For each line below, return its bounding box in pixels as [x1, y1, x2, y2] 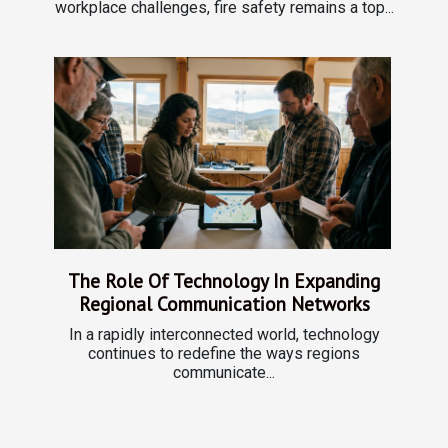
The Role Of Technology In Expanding [68, 268, 380, 294]
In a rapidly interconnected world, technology [68, 325, 380, 345]
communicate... [173, 363, 275, 383]
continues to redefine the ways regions [88, 344, 360, 364]
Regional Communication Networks [78, 291, 370, 317]
